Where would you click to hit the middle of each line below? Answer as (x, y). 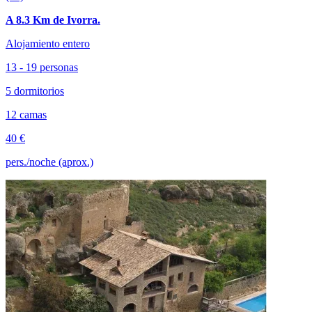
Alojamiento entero (48, 44)
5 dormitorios (35, 91)
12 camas (26, 115)
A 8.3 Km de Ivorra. (53, 20)
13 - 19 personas (42, 68)
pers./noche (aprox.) (49, 162)
